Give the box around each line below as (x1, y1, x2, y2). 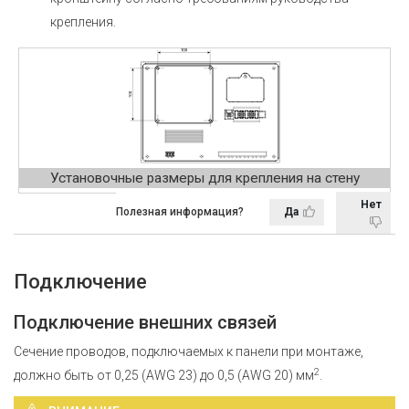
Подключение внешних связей (14, 310, 277, 333)
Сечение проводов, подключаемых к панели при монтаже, (14, 343, 363, 359)
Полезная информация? (116, 205, 244, 219)
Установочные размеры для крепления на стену (49, 169, 360, 186)
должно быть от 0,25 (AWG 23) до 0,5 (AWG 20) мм (14, 367, 314, 383)
